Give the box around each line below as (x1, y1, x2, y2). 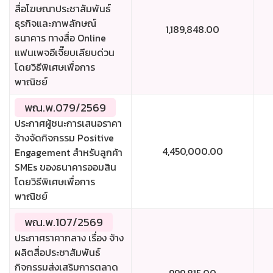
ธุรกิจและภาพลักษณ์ (15, 16, 96, 31)
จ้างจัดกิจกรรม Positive (15, 130, 114, 146)
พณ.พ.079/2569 (24, 99, 106, 116)
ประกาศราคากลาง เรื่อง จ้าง (15, 230, 124, 246)
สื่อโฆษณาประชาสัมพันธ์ (15, 1, 111, 16)
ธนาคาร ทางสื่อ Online (15, 30, 106, 46)
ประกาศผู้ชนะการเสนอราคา (15, 116, 122, 131)
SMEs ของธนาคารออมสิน (15, 160, 116, 175)
